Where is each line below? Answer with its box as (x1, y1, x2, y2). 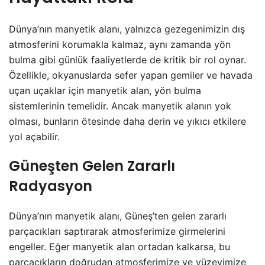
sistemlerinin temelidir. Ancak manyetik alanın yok (9, 100, 231, 112)
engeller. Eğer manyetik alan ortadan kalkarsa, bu (9, 241, 230, 253)
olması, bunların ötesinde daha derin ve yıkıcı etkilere (9, 115, 246, 127)
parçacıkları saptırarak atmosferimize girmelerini (9, 225, 225, 237)
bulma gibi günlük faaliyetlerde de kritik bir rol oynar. (9, 54, 246, 66)
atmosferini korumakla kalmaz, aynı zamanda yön (9, 38, 231, 50)
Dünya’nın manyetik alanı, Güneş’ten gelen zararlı (9, 210, 227, 222)
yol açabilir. (9, 131, 60, 143)
